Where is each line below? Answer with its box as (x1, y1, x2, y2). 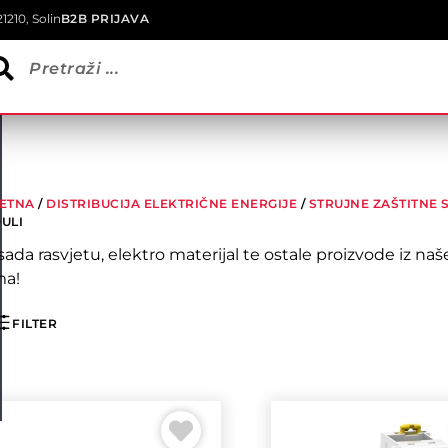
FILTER (12, 316, 58, 331)
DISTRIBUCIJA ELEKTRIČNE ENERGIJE (46, 196, 298, 211)
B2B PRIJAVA (60, 11, 150, 26)
